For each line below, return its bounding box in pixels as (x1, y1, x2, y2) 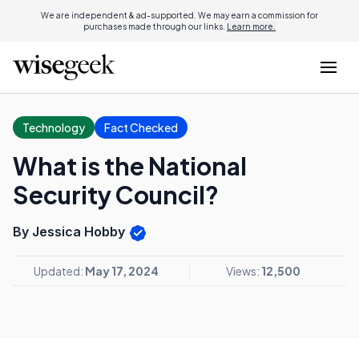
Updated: (34, 263, 85, 278)
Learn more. (227, 22, 276, 31)
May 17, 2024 (85, 263, 159, 278)
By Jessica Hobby (13, 224, 128, 240)
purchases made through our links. (83, 22, 227, 31)
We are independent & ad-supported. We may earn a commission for (41, 10, 318, 20)
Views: (226, 263, 261, 278)
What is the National (13, 151, 247, 181)
